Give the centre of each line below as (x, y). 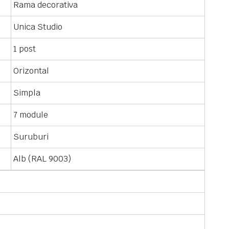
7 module (31, 115)
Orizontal (31, 71)
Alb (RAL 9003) (42, 159)
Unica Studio (38, 27)
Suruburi (31, 137)
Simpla (27, 93)
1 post (25, 49)
